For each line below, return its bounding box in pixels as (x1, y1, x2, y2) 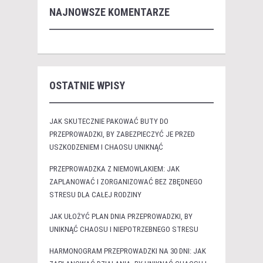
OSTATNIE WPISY (49, 79, 125, 92)
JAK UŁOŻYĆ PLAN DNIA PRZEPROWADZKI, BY (49, 212, 193, 221)
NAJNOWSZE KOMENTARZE (49, 6, 170, 19)
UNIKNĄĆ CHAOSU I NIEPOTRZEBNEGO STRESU (49, 225, 198, 234)
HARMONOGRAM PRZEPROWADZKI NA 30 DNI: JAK (49, 247, 206, 256)
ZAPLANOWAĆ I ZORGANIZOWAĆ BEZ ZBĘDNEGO (49, 177, 203, 187)
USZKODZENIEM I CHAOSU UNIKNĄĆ (49, 143, 163, 152)
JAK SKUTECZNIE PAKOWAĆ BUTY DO (49, 117, 168, 126)
